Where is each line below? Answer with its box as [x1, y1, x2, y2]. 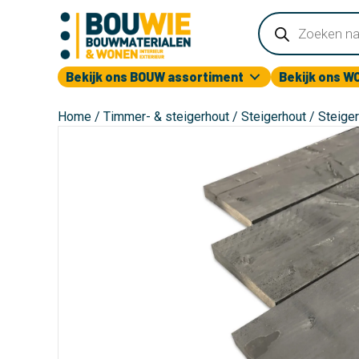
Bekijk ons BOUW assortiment [66, 69, 244, 84]
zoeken [257, 22, 303, 38]
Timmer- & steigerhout [103, 109, 229, 124]
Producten [257, 10, 321, 25]
